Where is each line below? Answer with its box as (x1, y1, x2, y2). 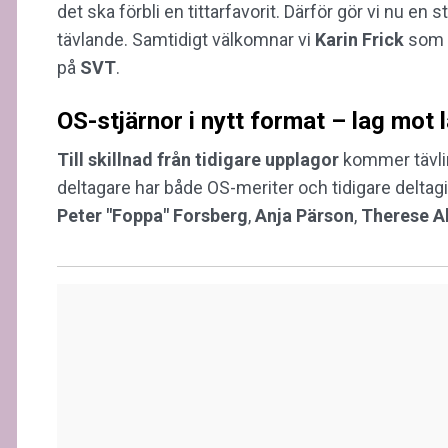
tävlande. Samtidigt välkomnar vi (57, 28, 315, 50)
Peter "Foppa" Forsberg (57, 204, 248, 226)
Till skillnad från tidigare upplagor (57, 148, 339, 170)
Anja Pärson (255, 204, 354, 226)
